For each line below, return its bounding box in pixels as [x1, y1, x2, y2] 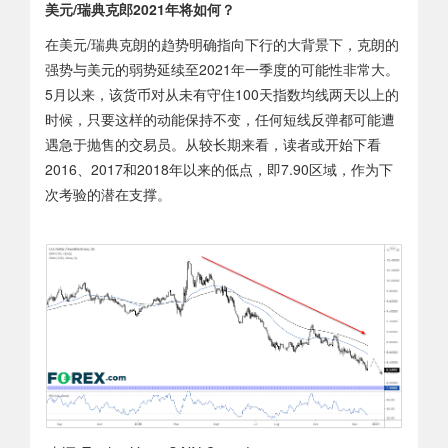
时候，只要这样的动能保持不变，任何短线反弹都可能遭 [45, 108, 395, 129]
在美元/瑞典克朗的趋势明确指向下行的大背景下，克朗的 [45, 33, 399, 54]
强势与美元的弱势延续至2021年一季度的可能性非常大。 [45, 58, 399, 79]
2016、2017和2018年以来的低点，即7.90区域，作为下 [45, 158, 393, 179]
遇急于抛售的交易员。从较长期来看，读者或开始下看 [45, 133, 381, 154]
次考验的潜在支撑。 [45, 183, 171, 204]
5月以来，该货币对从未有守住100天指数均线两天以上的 [45, 83, 399, 104]
